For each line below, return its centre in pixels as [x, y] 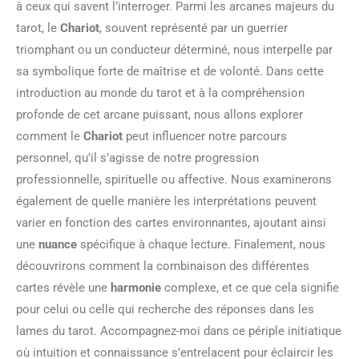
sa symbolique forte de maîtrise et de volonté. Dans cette [170, 71]
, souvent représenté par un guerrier [194, 28]
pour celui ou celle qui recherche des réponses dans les [165, 309]
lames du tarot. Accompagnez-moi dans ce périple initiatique [179, 331]
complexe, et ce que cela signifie [250, 288]
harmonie [136, 288]
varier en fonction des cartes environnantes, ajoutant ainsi [171, 223]
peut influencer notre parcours [205, 136]
